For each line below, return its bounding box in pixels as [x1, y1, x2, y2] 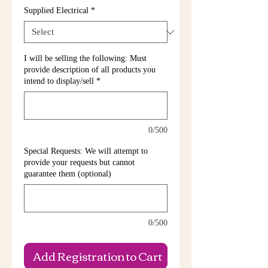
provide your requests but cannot [24, 158, 135, 167]
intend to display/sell [24, 77, 94, 86]
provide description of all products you [24, 65, 156, 74]
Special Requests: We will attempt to [24, 147, 148, 156]
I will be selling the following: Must [24, 54, 147, 63]
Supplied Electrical [24, 6, 89, 15]
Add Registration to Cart [33, 245, 162, 266]
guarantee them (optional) [24, 169, 111, 178]
